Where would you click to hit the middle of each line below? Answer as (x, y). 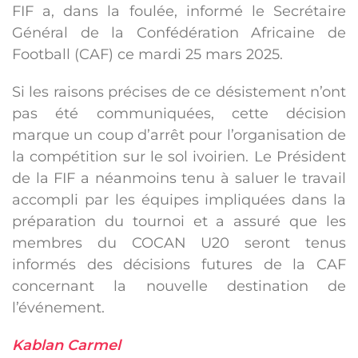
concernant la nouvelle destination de (179, 286)
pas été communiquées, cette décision (179, 114)
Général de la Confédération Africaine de (179, 33)
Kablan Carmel (66, 346)
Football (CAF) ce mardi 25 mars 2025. (147, 55)
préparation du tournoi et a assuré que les (179, 222)
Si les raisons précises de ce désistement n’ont (179, 92)
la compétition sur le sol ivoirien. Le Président (179, 157)
